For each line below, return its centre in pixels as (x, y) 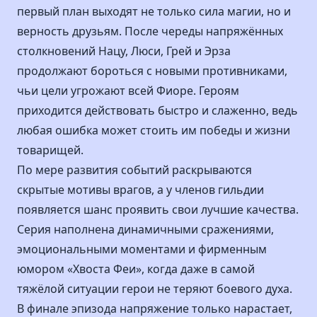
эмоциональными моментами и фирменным (142, 249)
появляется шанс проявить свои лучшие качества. (158, 209)
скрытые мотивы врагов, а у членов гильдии (140, 190)
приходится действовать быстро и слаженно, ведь (157, 110)
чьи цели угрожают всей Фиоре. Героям (128, 91)
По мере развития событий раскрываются (134, 170)
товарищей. (50, 150)
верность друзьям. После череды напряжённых (150, 31)
